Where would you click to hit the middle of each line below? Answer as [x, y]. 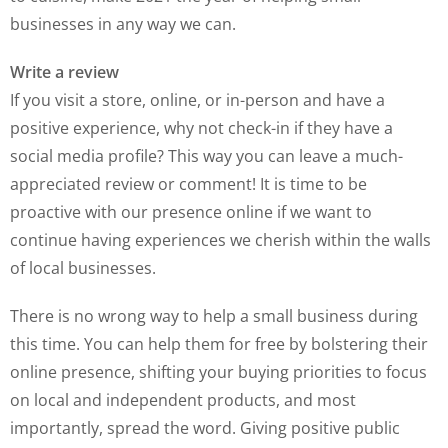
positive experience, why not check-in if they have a [201, 128]
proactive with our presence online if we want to [191, 212]
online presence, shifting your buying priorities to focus [218, 372]
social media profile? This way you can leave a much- [206, 156]
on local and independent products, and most [183, 400]
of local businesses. [83, 268]
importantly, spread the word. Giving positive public [205, 428]
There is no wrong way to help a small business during [214, 316]
